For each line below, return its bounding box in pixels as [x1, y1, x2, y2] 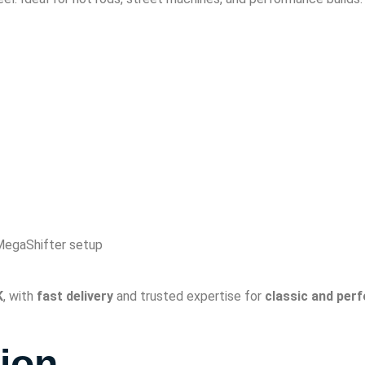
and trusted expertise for [113, 288, 265, 304]
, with [3, 288, 37, 304]
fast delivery [37, 288, 113, 304]
